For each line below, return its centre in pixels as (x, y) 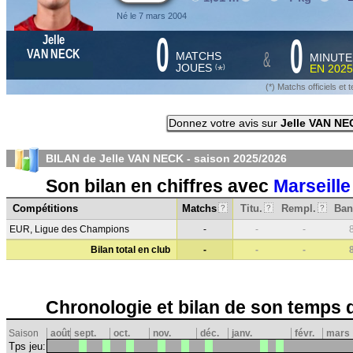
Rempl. (299, 208)
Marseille (312, 186)
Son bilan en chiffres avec (160, 186)
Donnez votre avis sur (224, 123)
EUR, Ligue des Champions (69, 229)
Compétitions (45, 208)
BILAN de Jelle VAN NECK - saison (139, 158)
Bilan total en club (130, 250)
